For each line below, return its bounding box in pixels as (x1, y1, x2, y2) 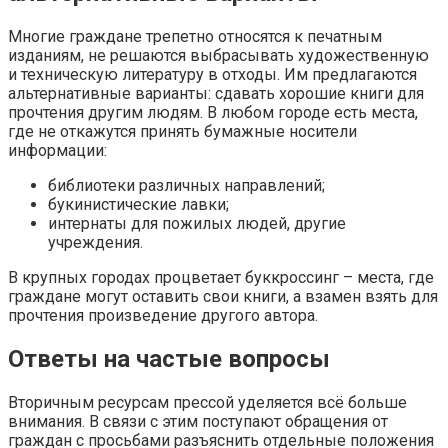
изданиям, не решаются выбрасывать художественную (8, 46, 429, 65)
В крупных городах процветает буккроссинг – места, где (8, 268, 434, 287)
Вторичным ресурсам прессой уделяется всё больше (8, 392, 407, 412)
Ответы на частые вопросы (8, 344, 330, 373)
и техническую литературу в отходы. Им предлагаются (8, 65, 417, 84)
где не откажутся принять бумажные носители (8, 122, 357, 141)
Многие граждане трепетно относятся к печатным (8, 27, 382, 46)
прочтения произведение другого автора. (8, 306, 318, 325)
